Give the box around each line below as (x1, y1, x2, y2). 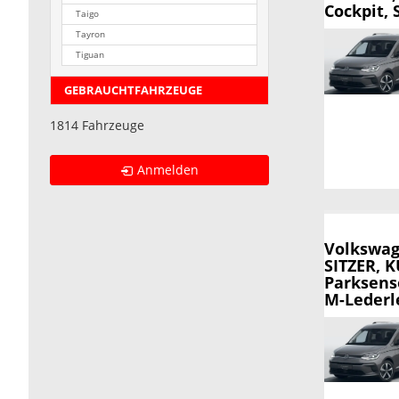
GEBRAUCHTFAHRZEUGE (64, 83, 202, 99)
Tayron (76, 28, 106, 40)
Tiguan (76, 48, 105, 61)
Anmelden (137, 161, 199, 179)
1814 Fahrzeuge (50, 117, 144, 134)
